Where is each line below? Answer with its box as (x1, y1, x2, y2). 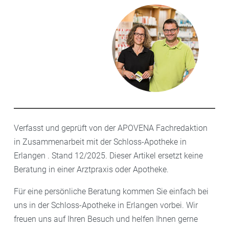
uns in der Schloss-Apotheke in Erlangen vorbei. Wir (14, 200, 198, 210)
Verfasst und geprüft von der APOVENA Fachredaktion (14, 123, 208, 133)
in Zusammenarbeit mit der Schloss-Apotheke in (14, 136, 187, 147)
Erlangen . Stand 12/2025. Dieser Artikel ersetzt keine (14, 150, 203, 161)
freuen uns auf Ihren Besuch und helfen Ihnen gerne (14, 214, 198, 224)
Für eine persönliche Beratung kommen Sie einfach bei (14, 186, 209, 196)
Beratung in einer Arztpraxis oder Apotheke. (14, 164, 169, 174)
